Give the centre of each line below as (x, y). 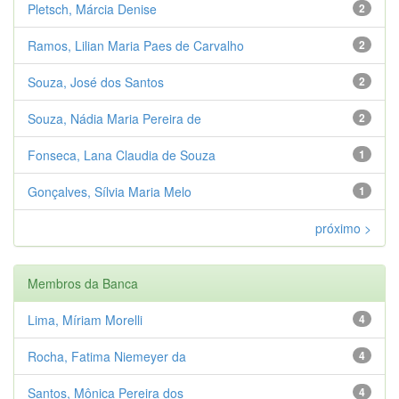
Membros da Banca (83, 283)
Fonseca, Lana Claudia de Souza (122, 155)
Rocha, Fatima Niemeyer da (107, 356)
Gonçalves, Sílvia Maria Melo (110, 191)
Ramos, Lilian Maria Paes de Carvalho (136, 45)
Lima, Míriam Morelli (85, 319)
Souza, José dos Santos (96, 81)
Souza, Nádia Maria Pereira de (114, 118)
